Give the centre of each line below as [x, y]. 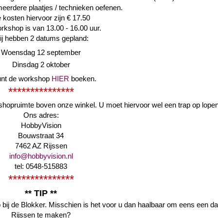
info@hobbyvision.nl [41, 156]
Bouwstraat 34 [41, 135]
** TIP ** [41, 193]
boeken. [82, 78]
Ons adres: [41, 115]
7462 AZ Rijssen [41, 145]
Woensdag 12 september [41, 53]
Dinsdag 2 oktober [41, 64]
